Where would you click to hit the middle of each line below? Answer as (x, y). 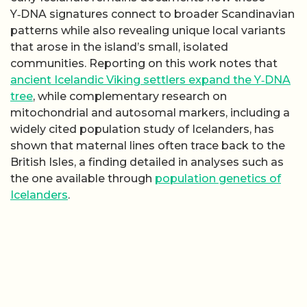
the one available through (83, 178)
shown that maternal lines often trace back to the (148, 145)
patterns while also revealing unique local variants (148, 30)
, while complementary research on (130, 96)
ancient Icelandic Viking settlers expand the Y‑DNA (150, 79)
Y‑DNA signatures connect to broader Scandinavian (152, 14)
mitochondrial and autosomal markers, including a (150, 112)
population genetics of (218, 178)
